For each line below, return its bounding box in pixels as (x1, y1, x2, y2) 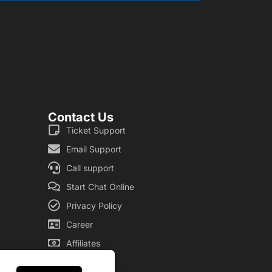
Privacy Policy (66, 200, 123, 211)
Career (66, 219, 93, 229)
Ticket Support (66, 124, 126, 135)
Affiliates (66, 237, 101, 248)
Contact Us (48, 109, 114, 124)
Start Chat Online (66, 181, 135, 192)
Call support (66, 162, 115, 173)
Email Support (66, 143, 122, 154)
